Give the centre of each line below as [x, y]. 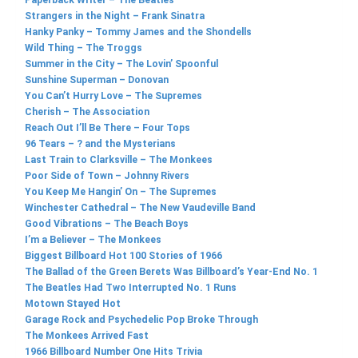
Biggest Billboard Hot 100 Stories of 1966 [123, 256]
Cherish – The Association [87, 112]
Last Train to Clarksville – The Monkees [119, 160]
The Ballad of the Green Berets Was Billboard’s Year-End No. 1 [171, 272]
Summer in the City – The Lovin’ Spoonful [121, 64]
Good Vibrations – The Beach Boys [107, 224]
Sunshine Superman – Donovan [97, 80]
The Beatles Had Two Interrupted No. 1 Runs [131, 288]
